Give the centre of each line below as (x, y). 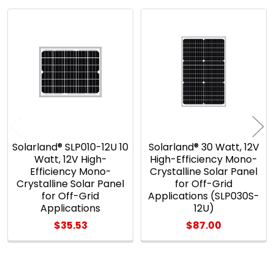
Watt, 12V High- (70, 159)
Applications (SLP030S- (204, 196)
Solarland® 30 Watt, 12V (204, 147)
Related (35, 40)
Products (40, 59)
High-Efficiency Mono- (204, 159)
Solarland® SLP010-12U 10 (70, 147)
